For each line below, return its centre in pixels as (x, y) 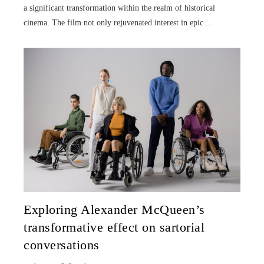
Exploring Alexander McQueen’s (114, 209)
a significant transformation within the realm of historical (119, 8)
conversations (62, 245)
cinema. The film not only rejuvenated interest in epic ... (118, 22)
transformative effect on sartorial (114, 227)
